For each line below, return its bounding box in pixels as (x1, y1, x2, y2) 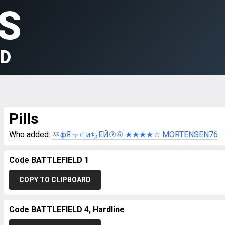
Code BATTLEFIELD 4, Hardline (9, 205, 125, 214)
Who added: (9, 130, 52, 139)
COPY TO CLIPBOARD (19, 176, 91, 184)
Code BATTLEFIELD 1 (9, 155, 89, 165)
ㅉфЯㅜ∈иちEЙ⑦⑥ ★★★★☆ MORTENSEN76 (52, 130, 218, 139)
